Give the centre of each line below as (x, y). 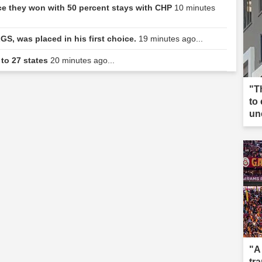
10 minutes (195, 8)
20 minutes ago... (82, 61)
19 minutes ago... (171, 39)
